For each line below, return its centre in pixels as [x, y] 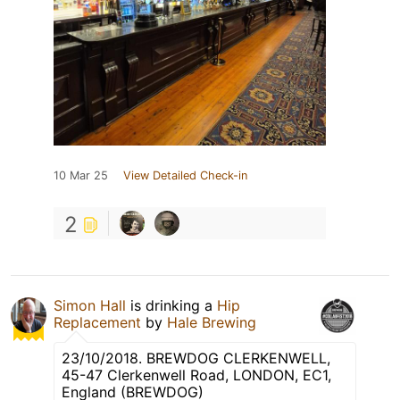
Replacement [97, 323]
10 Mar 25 [81, 176]
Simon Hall [90, 306]
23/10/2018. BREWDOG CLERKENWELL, [196, 358]
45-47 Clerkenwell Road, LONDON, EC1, [196, 375]
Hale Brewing [212, 323]
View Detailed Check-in [185, 176]
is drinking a [171, 306]
